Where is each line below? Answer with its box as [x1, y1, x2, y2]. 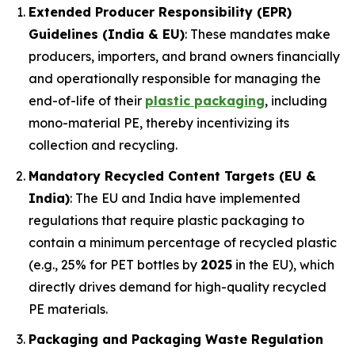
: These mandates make [185, 25, 330, 42]
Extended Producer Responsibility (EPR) [29, 3, 292, 20]
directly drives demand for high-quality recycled [29, 278, 326, 295]
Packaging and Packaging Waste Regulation [29, 331, 323, 348]
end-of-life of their [29, 92, 145, 109]
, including [265, 92, 327, 109]
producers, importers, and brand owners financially [29, 48, 340, 64]
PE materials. [29, 300, 108, 317]
